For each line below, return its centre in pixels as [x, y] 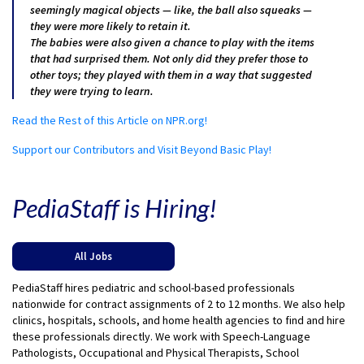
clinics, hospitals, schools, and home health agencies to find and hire [179, 320]
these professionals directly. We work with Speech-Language [161, 336]
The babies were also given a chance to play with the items [172, 42]
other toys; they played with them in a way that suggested [171, 74]
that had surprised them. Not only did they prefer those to [169, 58]
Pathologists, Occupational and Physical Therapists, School [156, 352]
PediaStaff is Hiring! [115, 208]
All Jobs [93, 256]
